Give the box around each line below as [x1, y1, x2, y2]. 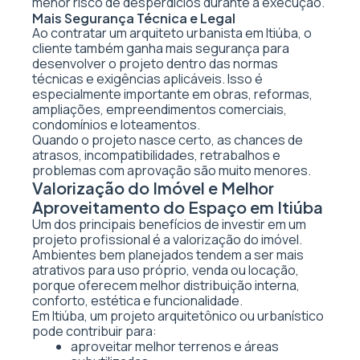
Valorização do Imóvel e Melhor [32, 178, 274, 198]
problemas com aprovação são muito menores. [32, 162, 311, 179]
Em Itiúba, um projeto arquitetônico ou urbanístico [32, 307, 324, 325]
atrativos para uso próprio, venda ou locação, [32, 261, 299, 279]
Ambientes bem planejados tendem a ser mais [32, 246, 304, 264]
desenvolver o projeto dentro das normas [32, 55, 278, 72]
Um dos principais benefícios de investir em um [32, 215, 306, 233]
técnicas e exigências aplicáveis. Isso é [32, 70, 263, 88]
